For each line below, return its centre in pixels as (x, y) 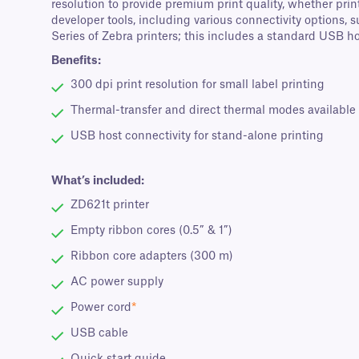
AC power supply (117, 282)
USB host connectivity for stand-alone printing (197, 137)
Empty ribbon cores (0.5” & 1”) (151, 231)
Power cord (101, 308)
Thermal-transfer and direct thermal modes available (213, 111)
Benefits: (76, 61)
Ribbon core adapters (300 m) (152, 257)
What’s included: (98, 182)
